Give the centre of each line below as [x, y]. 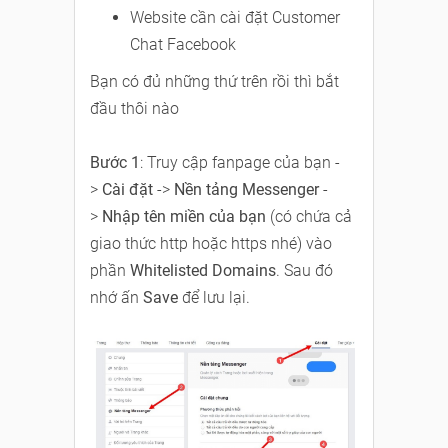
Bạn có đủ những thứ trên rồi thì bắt [214, 82]
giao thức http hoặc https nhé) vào [211, 244]
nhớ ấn [116, 298]
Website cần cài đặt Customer [235, 18]
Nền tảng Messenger [246, 190]
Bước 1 [115, 163]
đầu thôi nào [134, 109]
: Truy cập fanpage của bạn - [240, 163]
